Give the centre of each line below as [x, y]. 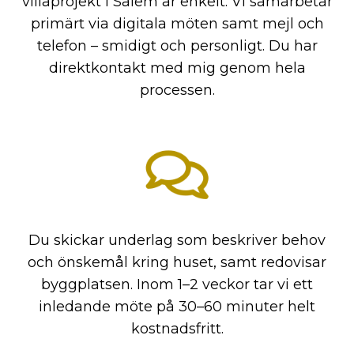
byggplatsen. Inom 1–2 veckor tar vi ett [177, 285]
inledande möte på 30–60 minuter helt [177, 307]
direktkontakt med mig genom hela [177, 68]
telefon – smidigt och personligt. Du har [177, 46]
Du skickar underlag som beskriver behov [177, 241]
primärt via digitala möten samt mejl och [177, 24]
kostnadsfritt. [177, 329]
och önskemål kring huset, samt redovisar [177, 263]
